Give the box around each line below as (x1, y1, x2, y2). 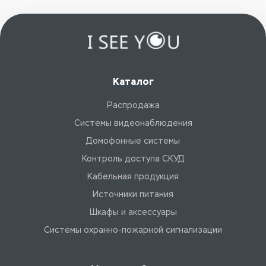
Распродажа (106, 100, 160, 111)
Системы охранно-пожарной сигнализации (44, 225, 222, 236)
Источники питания (93, 189, 173, 200)
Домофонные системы (86, 136, 180, 147)
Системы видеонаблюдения (74, 118, 192, 129)
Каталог (112, 75, 154, 88)
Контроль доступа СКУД (81, 154, 185, 164)
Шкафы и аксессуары (89, 207, 177, 218)
